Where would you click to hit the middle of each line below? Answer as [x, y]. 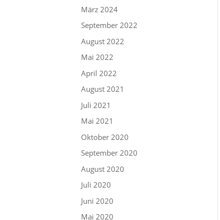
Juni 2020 [97, 201]
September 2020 [110, 153]
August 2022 [103, 41]
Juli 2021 [96, 105]
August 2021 [103, 89]
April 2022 [99, 73]
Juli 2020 [96, 185]
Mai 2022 [97, 57]
